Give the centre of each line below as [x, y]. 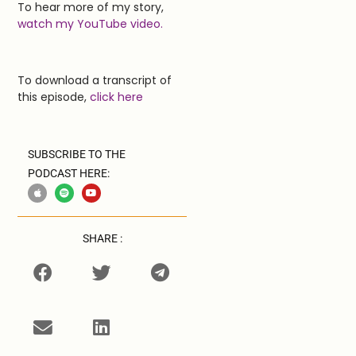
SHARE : [102, 239]
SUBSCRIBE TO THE [77, 155]
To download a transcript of [95, 80]
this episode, [54, 97]
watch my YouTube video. [91, 23]
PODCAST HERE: [69, 174]
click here [117, 97]
